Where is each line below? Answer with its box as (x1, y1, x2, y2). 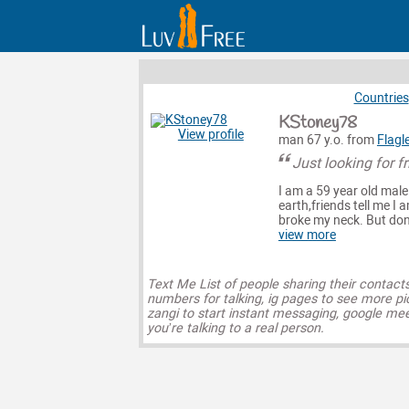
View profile (177, 126, 244, 142)
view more (278, 226, 336, 243)
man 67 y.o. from (278, 131, 377, 148)
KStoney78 (278, 110, 357, 135)
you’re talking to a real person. (146, 320, 324, 337)
